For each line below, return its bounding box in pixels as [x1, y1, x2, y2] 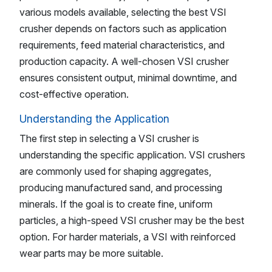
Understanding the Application [19, 112, 169, 126]
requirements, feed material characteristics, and [19, 39, 225, 52]
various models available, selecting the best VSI [19, 6, 226, 19]
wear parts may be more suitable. [19, 246, 163, 259]
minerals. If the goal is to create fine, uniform [19, 197, 212, 210]
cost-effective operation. [19, 88, 129, 101]
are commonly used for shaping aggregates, [19, 165, 211, 177]
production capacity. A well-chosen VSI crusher [19, 55, 229, 68]
